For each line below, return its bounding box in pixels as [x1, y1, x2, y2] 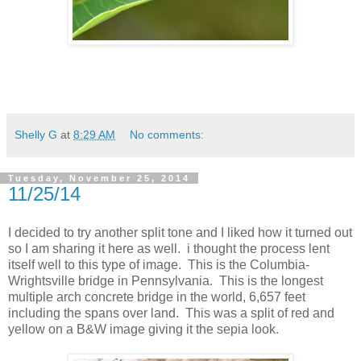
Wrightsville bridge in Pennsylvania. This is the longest [8, 273, 323, 288]
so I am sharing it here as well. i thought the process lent [8, 241, 330, 255]
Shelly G [15, 127, 57, 141]
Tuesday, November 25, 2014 [8, 172, 190, 183]
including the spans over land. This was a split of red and [8, 305, 334, 320]
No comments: [130, 127, 205, 141]
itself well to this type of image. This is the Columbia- [8, 257, 309, 272]
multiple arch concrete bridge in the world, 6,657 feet [8, 289, 305, 304]
